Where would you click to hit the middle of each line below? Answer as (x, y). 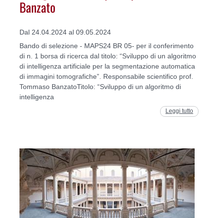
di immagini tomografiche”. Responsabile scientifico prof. (106, 77)
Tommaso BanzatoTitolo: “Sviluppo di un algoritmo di (100, 87)
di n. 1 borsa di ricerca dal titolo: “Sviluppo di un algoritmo (108, 56)
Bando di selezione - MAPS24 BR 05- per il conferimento (107, 46)
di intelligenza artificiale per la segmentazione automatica (107, 66)
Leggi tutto (179, 111)
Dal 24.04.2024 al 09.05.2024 (65, 32)
